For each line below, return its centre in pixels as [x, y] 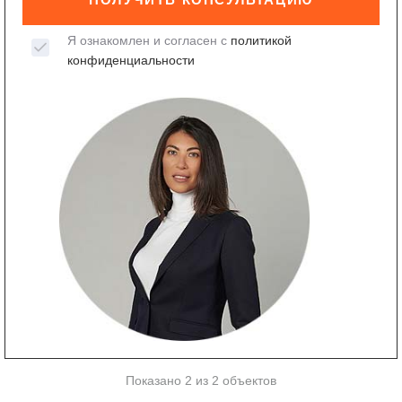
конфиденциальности [131, 60]
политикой [261, 40]
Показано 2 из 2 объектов [201, 381]
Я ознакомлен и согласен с [149, 40]
